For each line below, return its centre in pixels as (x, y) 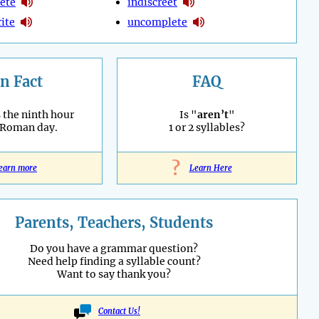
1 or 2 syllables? (207, 128)
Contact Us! (119, 312)
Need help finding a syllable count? (114, 262)
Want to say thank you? (114, 274)
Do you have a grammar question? (114, 249)
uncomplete (158, 22)
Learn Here (210, 168)
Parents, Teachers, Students (114, 223)
